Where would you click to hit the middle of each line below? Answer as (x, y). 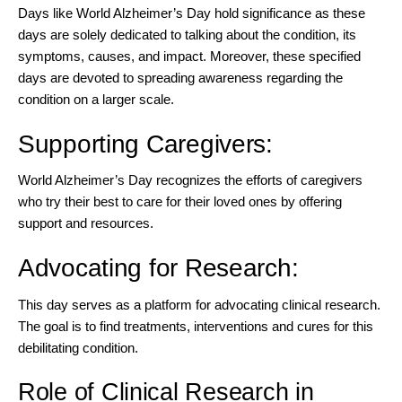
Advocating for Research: (158, 268)
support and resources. (86, 223)
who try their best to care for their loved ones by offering (180, 202)
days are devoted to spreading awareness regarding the (180, 78)
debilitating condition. (78, 347)
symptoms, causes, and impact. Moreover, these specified (189, 57)
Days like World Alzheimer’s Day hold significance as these (192, 13)
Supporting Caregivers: (145, 144)
